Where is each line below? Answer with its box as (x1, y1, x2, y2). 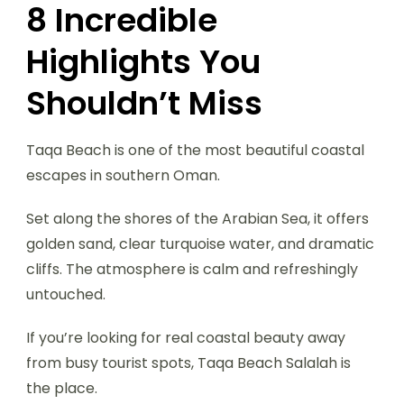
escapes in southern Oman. (26, 164, 220, 186)
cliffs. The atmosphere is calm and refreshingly (26, 258, 358, 280)
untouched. (26, 283, 106, 305)
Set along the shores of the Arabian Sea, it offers (26, 207, 369, 229)
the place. (26, 377, 97, 399)
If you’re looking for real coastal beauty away (26, 326, 345, 348)
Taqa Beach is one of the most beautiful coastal (26, 139, 364, 161)
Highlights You (26, 38, 261, 85)
